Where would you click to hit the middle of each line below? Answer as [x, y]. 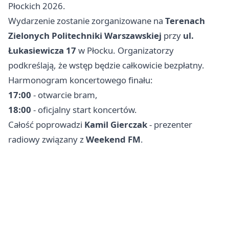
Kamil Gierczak [116, 124]
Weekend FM [113, 139]
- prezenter [170, 124]
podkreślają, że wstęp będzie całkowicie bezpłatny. [106, 65]
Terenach [185, 20]
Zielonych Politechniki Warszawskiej [85, 35]
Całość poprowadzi [46, 124]
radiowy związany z [47, 139]
